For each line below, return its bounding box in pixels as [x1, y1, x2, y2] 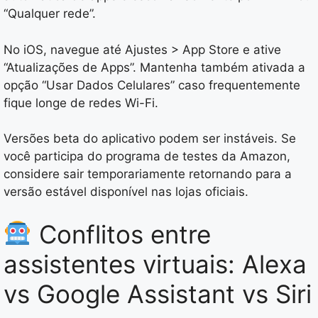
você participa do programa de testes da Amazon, [4, 149, 290, 164]
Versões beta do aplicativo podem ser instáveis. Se [4, 131, 296, 146]
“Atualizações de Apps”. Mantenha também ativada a [4, 60, 305, 75]
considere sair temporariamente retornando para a [4, 167, 292, 182]
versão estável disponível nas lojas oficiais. [4, 185, 248, 199]
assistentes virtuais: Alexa [4, 248, 307, 279]
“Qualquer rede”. [4, 6, 96, 21]
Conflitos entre [31, 219, 211, 249]
